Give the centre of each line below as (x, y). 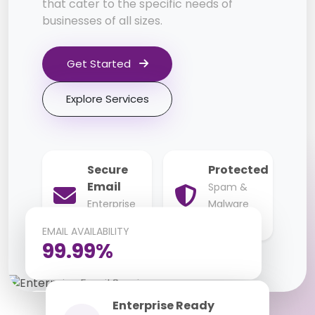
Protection (234, 221)
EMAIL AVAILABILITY (86, 231)
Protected (238, 170)
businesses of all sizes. (102, 21)
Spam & (228, 187)
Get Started (100, 64)
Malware (229, 204)
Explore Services (107, 99)
